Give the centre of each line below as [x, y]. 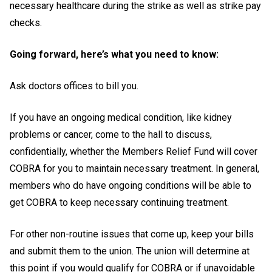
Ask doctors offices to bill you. [74, 86]
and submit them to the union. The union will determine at [130, 251]
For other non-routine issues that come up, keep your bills [132, 234]
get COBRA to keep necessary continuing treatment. [119, 202]
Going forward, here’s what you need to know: [114, 54]
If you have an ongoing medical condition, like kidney [121, 117]
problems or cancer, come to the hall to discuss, [111, 134]
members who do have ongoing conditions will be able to [131, 185]
